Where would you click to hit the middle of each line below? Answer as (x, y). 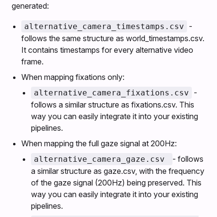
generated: (30, 6)
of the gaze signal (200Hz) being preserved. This (116, 183)
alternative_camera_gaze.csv (102, 159)
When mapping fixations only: (73, 77)
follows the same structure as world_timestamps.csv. (113, 39)
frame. (32, 62)
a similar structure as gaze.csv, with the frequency (118, 171)
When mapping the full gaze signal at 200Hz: (99, 144)
